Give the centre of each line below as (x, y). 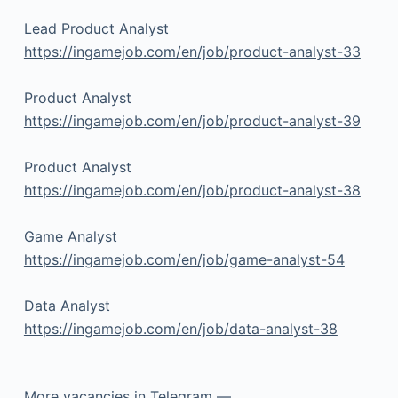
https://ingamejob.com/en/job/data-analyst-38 (180, 329)
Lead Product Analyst (96, 29)
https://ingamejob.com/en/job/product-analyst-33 (192, 52)
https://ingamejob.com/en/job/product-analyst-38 (192, 191)
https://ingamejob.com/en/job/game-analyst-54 (184, 260)
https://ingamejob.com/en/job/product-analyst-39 (192, 121)
